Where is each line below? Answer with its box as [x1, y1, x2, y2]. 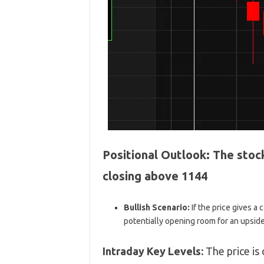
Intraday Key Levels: [102, 245, 203, 257]
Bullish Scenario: [123, 203, 190, 212]
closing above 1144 [102, 169, 207, 183]
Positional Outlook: [102, 148, 210, 161]
